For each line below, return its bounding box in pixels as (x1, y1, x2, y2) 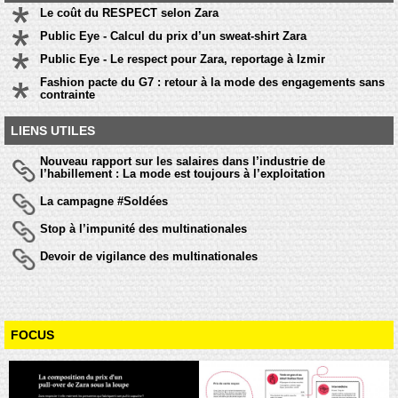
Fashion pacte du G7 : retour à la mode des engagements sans (40, 76, 385, 90)
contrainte (40, 88, 95, 102)
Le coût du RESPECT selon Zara (40, 6, 219, 20)
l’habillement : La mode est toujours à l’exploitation (40, 167, 325, 181)
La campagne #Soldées (40, 195, 168, 209)
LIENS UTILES (11, 123, 95, 139)
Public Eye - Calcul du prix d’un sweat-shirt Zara (40, 29, 306, 44)
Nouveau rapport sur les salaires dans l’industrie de (40, 155, 325, 169)
